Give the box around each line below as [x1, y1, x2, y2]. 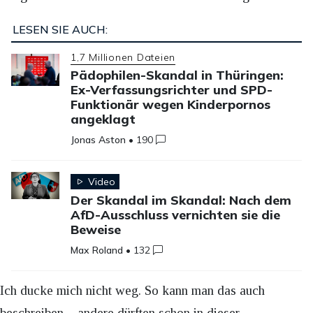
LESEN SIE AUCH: [12, 22, 108, 37]
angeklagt [71, 111, 136, 128]
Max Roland [71, 243, 124, 256]
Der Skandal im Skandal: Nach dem [71, 192, 292, 209]
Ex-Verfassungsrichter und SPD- [71, 82, 273, 99]
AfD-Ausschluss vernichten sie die [71, 207, 281, 224]
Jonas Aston [71, 133, 126, 146]
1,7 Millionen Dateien [71, 51, 176, 64]
